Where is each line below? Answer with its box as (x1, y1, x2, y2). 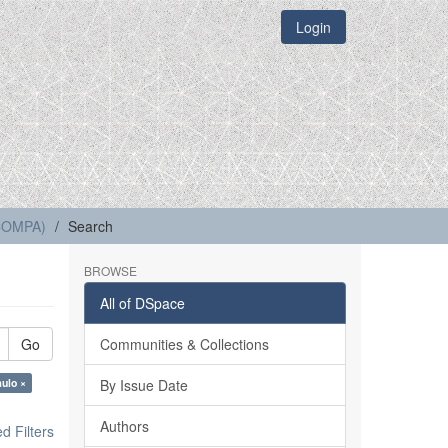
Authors (99, 416, 149, 436)
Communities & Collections (99, 334, 269, 354)
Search (68, 216, 113, 236)
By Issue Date (99, 375, 188, 395)
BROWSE (83, 262, 137, 279)
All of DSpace (99, 293, 185, 313)
